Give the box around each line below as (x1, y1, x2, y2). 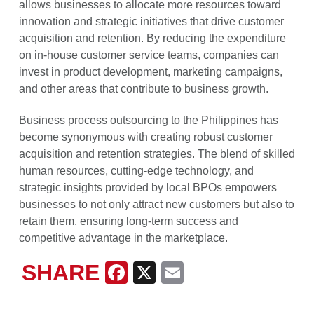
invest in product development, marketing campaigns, (18, 65, 282, 78)
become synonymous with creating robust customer (18, 130, 273, 143)
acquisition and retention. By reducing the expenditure (18, 32, 286, 44)
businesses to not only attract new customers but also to (18, 198, 294, 210)
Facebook (127, 259, 227, 285)
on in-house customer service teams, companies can (18, 48, 279, 61)
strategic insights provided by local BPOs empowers (18, 181, 277, 193)
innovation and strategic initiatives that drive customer (18, 15, 284, 27)
